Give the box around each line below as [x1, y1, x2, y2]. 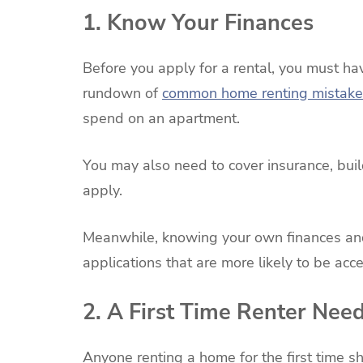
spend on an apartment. [83, 109, 240, 129]
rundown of [83, 83, 162, 104]
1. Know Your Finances [83, 8, 314, 38]
